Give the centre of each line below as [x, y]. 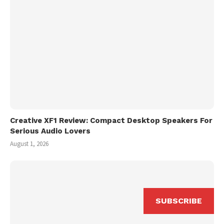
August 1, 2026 [29, 144]
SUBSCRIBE [179, 201]
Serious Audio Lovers [50, 131]
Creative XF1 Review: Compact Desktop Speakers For [111, 120]
